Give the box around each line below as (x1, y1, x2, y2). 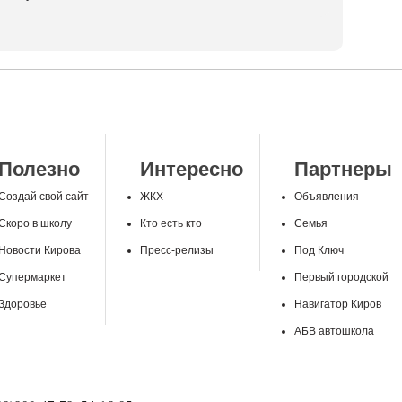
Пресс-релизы (140, 244, 214, 258)
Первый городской (294, 271, 389, 284)
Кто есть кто (140, 217, 202, 231)
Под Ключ (294, 244, 344, 258)
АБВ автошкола (294, 325, 374, 338)
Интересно (140, 158, 243, 181)
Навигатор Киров (294, 298, 381, 311)
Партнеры (294, 158, 392, 181)
